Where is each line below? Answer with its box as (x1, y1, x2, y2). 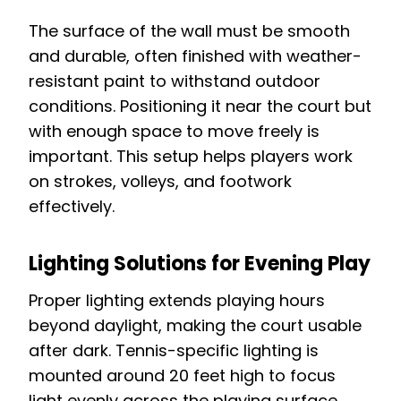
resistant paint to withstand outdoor (29, 69, 320, 92)
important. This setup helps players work (29, 144, 353, 167)
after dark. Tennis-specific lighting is (29, 338, 319, 362)
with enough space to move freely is (29, 119, 320, 142)
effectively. (29, 194, 115, 218)
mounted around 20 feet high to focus (29, 363, 336, 387)
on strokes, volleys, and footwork (29, 169, 292, 192)
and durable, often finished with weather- (29, 44, 362, 67)
